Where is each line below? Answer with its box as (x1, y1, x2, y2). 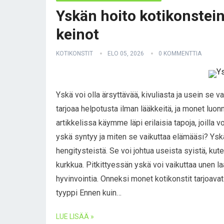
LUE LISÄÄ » (56, 212, 94, 220)
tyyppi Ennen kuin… (56, 188, 121, 197)
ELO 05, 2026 (107, 50, 144, 57)
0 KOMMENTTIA (158, 50, 201, 57)
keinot (56, 25, 99, 43)
